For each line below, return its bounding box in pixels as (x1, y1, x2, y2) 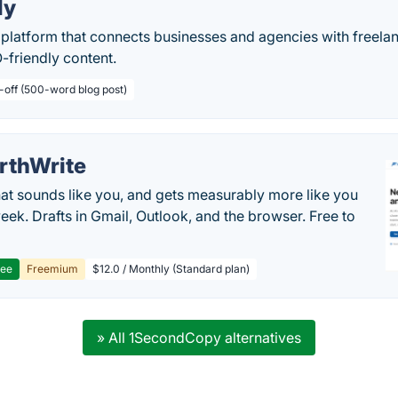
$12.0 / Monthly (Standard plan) (92, 262, 251, 275)
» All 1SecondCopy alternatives (96, 329, 301, 346)
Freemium (27, 262, 79, 275)
